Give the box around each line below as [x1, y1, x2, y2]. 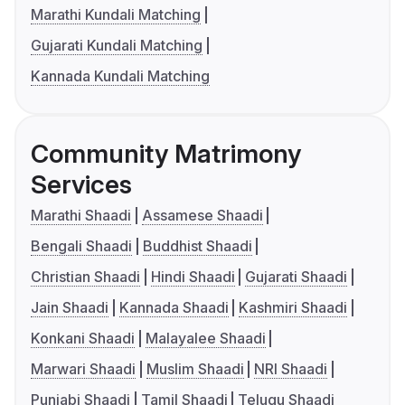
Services [31, 169, 132, 201]
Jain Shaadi [31, 298, 108, 317]
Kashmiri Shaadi [239, 298, 348, 317]
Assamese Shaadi [141, 206, 263, 225]
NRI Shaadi [254, 360, 328, 379]
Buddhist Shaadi [142, 237, 252, 256]
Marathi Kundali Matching [31, 5, 201, 24]
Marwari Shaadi [31, 360, 136, 379]
